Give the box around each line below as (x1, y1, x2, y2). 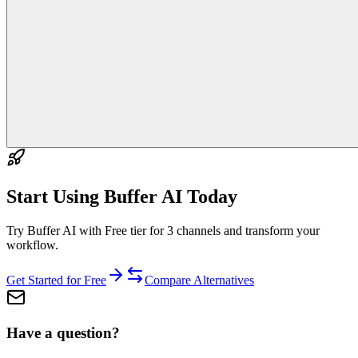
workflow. (6, 237, 58, 252)
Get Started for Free (6, 272, 106, 287)
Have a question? (6, 324, 120, 342)
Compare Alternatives (145, 272, 254, 287)
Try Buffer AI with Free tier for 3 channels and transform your (6, 223, 320, 237)
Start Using (6, 185, 104, 207)
